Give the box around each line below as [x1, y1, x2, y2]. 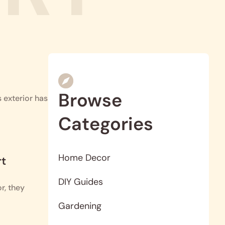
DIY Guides [58, 175, 103, 188]
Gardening [58, 199, 101, 212]
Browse [58, 88, 122, 112]
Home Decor [58, 151, 110, 164]
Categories [58, 111, 153, 136]
